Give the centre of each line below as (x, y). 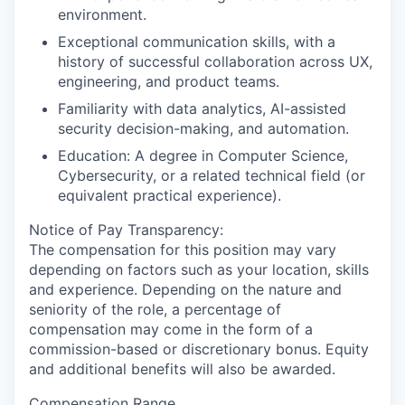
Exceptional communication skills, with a (197, 42)
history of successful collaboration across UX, (215, 61)
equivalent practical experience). (170, 195)
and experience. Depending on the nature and (185, 289)
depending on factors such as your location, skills (199, 269)
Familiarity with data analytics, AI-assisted (202, 108)
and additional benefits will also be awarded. (182, 369)
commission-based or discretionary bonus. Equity (199, 349)
